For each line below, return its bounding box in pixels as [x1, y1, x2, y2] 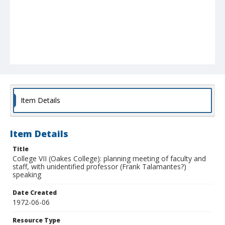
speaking [13, 170, 41, 180]
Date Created [13, 188, 57, 197]
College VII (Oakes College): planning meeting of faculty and [13, 154, 206, 164]
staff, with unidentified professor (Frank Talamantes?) [13, 162, 186, 172]
